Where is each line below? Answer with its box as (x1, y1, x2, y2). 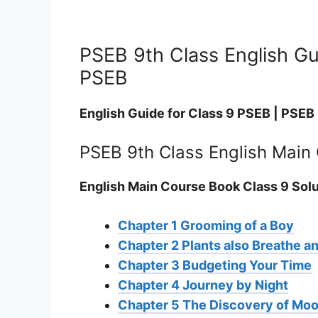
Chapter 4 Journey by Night (118, 277, 288, 292)
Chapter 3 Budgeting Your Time (118, 257, 312, 273)
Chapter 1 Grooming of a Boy (118, 217, 294, 233)
